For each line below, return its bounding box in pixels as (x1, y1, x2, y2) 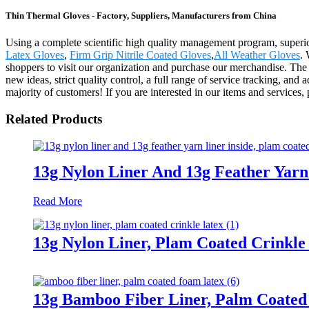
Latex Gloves (6, 49, 64, 61)
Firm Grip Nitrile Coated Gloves (70, 49, 211, 61)
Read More (33, 195, 82, 207)
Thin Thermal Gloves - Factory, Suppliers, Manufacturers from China (6, 10, 277, 21)
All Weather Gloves (214, 49, 300, 61)
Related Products (6, 112, 102, 127)
